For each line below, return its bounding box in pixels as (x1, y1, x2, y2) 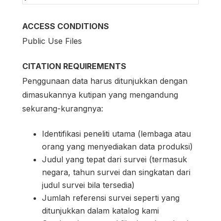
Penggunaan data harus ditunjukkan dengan (22, 76, 187, 86)
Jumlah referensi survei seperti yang (42, 193, 180, 203)
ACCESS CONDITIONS (22, 21, 109, 31)
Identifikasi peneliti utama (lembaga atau (42, 129, 191, 139)
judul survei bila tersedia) (42, 180, 135, 190)
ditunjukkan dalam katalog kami (42, 206, 159, 216)
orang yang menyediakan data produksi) (42, 142, 193, 152)
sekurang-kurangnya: (22, 104, 103, 114)
